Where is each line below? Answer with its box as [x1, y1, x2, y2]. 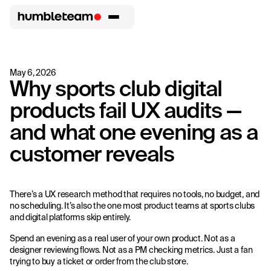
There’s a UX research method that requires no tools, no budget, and [10, 189, 260, 199]
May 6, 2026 [10, 68, 56, 77]
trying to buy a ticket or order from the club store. [10, 256, 188, 266]
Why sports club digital [10, 76, 223, 100]
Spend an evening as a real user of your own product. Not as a [10, 233, 235, 243]
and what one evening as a [10, 119, 258, 144]
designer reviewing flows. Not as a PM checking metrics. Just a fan [10, 245, 253, 255]
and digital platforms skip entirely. [10, 212, 131, 222]
